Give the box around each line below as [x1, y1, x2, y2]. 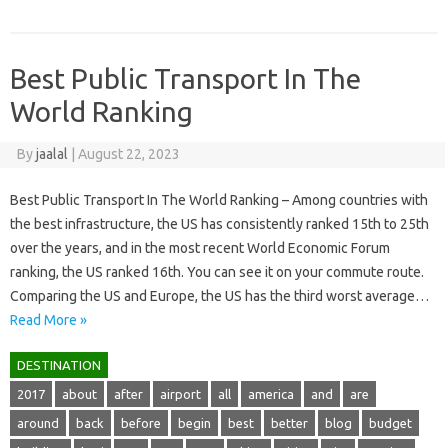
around [17, 415, 59, 430]
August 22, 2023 [77, 145, 180, 162]
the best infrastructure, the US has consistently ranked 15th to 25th [10, 215, 429, 232]
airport [160, 386, 201, 401]
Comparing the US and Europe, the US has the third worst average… [10, 287, 429, 304]
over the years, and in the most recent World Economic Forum [10, 239, 390, 256]
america [248, 386, 294, 401]
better [271, 415, 308, 430]
